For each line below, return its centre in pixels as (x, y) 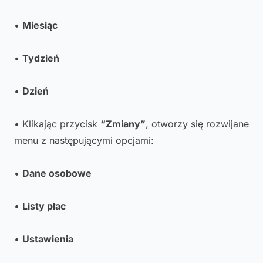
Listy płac (44, 206)
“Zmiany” (123, 124)
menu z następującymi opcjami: (84, 140)
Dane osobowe (57, 173)
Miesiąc (40, 25)
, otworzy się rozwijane (197, 124)
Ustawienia (48, 239)
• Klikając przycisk (57, 124)
